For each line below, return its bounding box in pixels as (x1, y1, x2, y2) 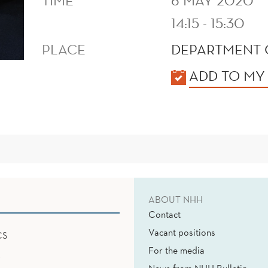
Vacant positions (148, 226, 215, 239)
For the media (148, 244, 205, 257)
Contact (148, 208, 181, 221)
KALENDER (41, 66, 113, 84)
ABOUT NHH (148, 193, 203, 206)
